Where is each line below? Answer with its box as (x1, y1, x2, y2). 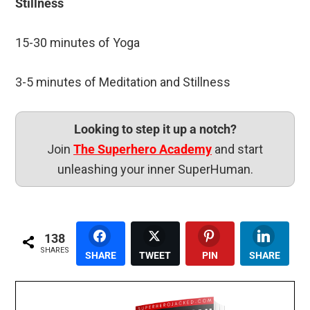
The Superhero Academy (73, 141, 212, 156)
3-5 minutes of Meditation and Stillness (15, 74, 231, 89)
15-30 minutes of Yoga (15, 35, 140, 50)
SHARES (39, 246, 69, 255)
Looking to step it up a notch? (73, 121, 237, 136)
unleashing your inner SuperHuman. (57, 161, 253, 176)
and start (212, 141, 263, 156)
